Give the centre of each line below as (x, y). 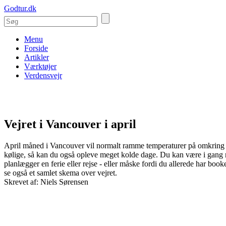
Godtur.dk (20, 8)
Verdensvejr (43, 75)
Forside (36, 48)
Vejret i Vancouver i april (70, 124)
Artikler (37, 57)
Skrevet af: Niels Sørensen (46, 182)
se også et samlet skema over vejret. (61, 173)
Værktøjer (40, 66)
